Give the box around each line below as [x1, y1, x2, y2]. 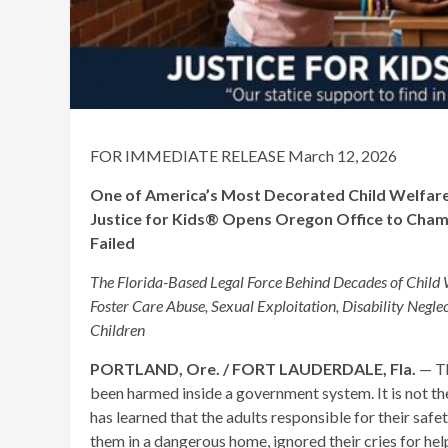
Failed [90, 232, 135, 252]
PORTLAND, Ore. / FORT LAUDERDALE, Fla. [90, 358, 416, 378]
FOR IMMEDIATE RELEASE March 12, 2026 [90, 145, 397, 165]
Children [90, 319, 145, 339]
